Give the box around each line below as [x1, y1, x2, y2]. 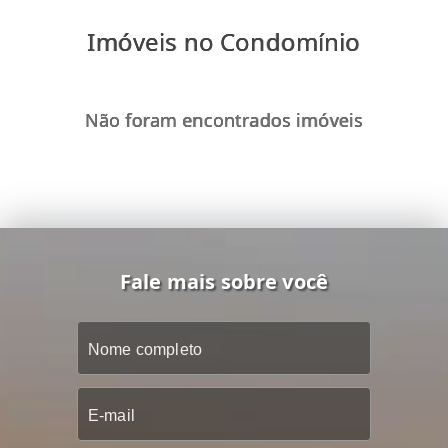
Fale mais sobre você [120, 268, 328, 296]
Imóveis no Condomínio [87, 24, 361, 58]
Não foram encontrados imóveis [84, 107, 364, 132]
